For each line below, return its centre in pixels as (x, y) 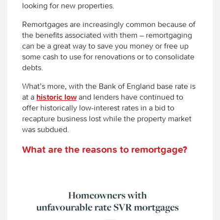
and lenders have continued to (130, 97)
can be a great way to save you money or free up (105, 46)
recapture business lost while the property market (107, 119)
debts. (33, 68)
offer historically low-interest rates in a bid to (98, 108)
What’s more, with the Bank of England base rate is (109, 86)
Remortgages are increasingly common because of (109, 24)
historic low (56, 97)
